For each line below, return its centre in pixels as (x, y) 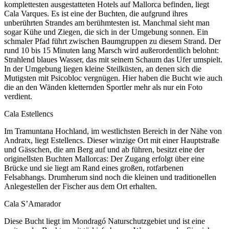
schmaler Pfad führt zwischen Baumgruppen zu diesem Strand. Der (112, 41)
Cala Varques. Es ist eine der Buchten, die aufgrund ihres (96, 13)
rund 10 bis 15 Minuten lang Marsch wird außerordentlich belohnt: (111, 50)
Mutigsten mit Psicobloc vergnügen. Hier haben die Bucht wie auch (113, 78)
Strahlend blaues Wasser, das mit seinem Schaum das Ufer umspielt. (113, 59)
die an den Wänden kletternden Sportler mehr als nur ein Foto (103, 87)
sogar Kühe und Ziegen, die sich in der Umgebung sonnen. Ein (106, 32)
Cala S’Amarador (32, 203)
